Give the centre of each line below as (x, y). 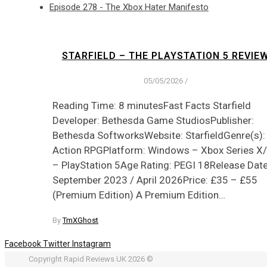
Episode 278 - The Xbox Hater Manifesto (129, 7)
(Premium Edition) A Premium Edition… (139, 195)
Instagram (91, 243)
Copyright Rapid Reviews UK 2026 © (91, 259)
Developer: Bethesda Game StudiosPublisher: (153, 120)
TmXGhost (80, 220)
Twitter (57, 243)
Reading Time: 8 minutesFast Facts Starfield (152, 105)
